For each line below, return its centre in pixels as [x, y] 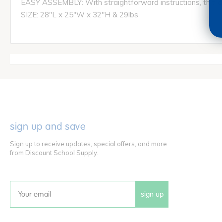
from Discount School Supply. [54, 153]
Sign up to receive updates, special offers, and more [88, 144]
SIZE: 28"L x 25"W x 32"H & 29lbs [80, 15]
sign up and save [48, 127]
